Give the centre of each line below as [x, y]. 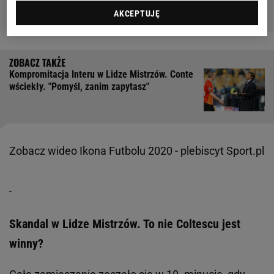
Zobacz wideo [44, 151]
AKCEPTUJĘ [137, 14]
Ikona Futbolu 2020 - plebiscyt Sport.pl [172, 151]
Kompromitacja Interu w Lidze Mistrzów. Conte [101, 75]
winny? [26, 244]
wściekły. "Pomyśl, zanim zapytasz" [79, 87]
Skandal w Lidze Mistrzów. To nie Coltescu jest [125, 224]
